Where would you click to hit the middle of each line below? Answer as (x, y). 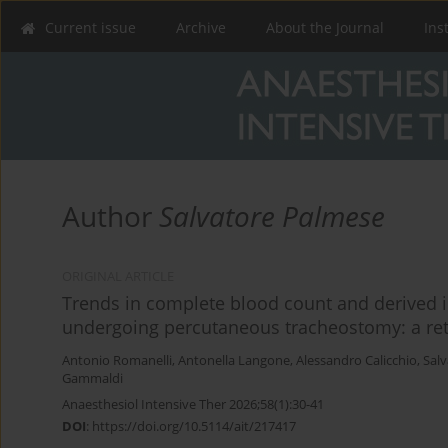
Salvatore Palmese (272, 216)
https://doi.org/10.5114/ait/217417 (194, 426)
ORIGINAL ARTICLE (118, 277)
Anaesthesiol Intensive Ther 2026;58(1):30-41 (193, 404)
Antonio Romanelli (117, 361)
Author (110, 216)
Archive (201, 27)
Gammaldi (92, 379)
